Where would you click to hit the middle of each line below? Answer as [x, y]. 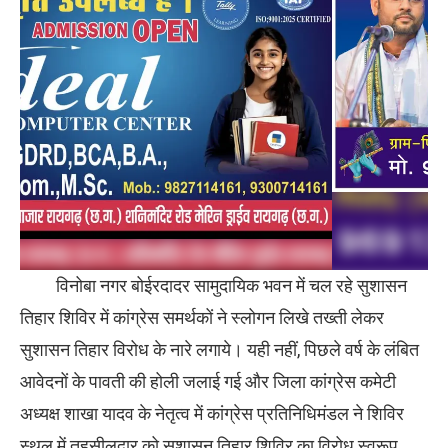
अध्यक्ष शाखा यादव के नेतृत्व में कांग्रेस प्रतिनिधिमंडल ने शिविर [212, 414]
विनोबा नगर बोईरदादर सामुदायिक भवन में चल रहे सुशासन [213, 286]
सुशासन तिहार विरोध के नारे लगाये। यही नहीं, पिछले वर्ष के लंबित [219, 350]
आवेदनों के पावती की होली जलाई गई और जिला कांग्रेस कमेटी [208, 382]
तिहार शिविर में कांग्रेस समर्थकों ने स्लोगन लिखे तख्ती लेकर [202, 318]
